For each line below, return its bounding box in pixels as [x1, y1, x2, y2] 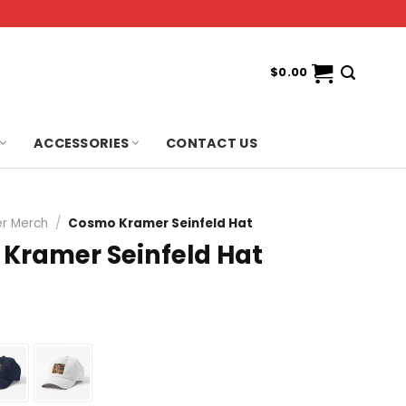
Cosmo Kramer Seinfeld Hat [68, 215, 254, 232]
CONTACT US [166, 133, 257, 152]
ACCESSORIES [33, 133, 130, 152]
